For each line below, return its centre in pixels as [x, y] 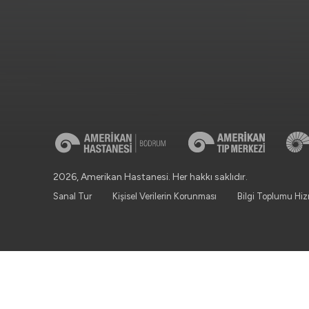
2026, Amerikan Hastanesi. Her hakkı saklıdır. [150, 177]
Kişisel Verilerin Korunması [165, 196]
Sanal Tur [72, 196]
